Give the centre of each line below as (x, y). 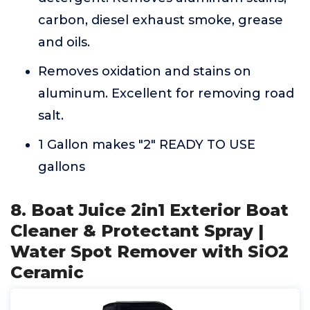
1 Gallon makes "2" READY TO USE (147, 145)
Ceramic (47, 272)
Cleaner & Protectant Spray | (137, 231)
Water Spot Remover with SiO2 (149, 252)
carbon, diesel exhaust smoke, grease (161, 20)
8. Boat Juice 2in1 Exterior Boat (149, 210)
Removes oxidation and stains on (145, 71)
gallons (62, 167)
